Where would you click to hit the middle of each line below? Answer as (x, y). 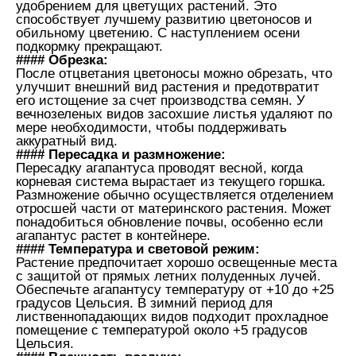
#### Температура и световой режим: (138, 249)
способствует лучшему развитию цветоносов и (164, 19)
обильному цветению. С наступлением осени (158, 33)
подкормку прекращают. (89, 46)
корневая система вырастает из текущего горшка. (171, 181)
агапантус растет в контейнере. (113, 235)
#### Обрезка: (62, 60)
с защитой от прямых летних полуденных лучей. (168, 276)
